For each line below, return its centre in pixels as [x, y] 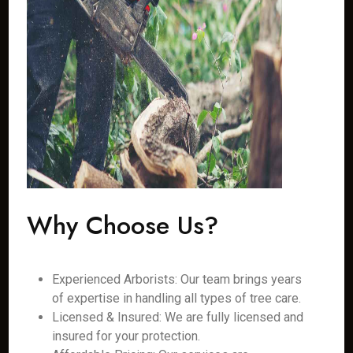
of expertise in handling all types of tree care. [177, 298]
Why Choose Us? [123, 225]
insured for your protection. [126, 336]
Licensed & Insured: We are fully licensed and [178, 317]
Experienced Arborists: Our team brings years [177, 279]
